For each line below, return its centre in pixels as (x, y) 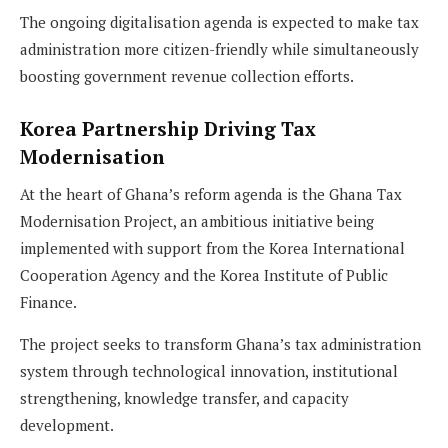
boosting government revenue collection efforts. (187, 75)
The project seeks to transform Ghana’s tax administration (220, 343)
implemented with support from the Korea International (212, 247)
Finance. (48, 301)
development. (67, 424)
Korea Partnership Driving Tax (168, 129)
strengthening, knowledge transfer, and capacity (184, 397)
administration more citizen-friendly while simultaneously (219, 48)
